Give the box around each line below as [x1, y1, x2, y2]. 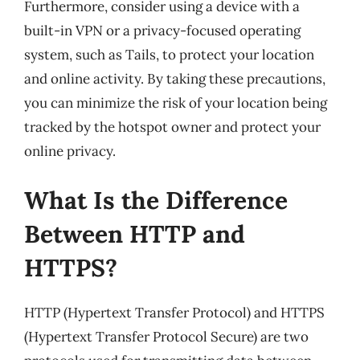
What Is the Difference [24, 185, 288, 215]
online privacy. [24, 141, 116, 160]
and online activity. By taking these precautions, [24, 69, 325, 88]
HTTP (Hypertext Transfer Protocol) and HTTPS [24, 304, 325, 321]
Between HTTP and [24, 219, 245, 249]
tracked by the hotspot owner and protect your [24, 117, 321, 136]
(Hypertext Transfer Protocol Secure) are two [24, 328, 309, 346]
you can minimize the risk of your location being [24, 93, 327, 112]
